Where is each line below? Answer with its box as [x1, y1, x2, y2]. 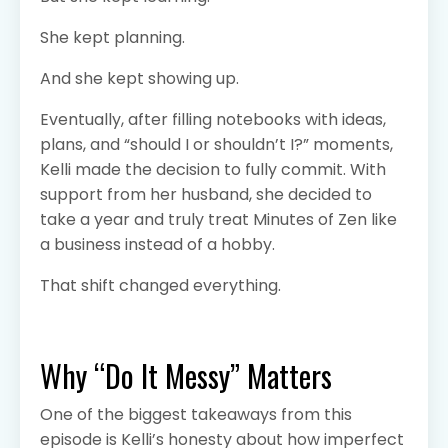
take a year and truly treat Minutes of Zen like [40, 208, 397, 232]
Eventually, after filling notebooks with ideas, [40, 108, 386, 132]
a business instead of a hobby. [40, 233, 275, 257]
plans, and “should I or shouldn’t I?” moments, [40, 133, 393, 157]
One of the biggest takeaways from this [40, 403, 352, 427]
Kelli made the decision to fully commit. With [40, 158, 386, 182]
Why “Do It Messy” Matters [40, 353, 332, 399]
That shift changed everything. [40, 274, 281, 298]
